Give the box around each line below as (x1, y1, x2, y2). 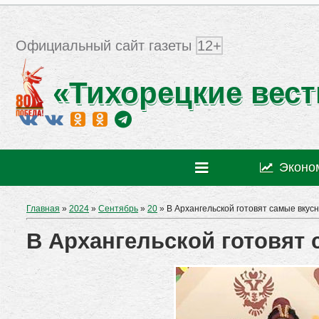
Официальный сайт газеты (16, 38, 196, 54)
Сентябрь (98, 204, 138, 214)
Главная (26, 204, 60, 214)
